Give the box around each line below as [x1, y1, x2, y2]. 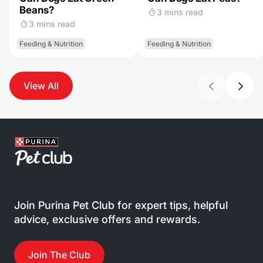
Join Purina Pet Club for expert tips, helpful [14, 199, 228, 211]
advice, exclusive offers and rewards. [14, 213, 200, 225]
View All [23, 80, 59, 92]
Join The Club [28, 249, 90, 261]
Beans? [19, 4, 54, 16]
